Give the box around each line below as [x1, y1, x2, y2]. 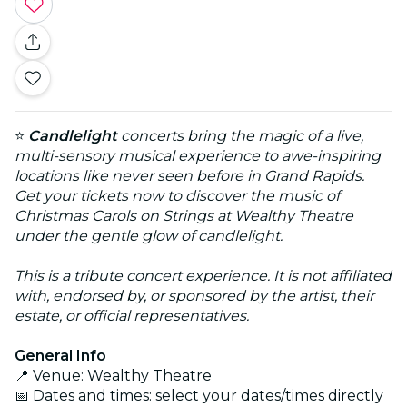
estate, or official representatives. [15, 306, 249, 324]
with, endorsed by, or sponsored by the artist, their [15, 286, 374, 304]
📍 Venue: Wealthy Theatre [15, 366, 212, 384]
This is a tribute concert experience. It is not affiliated [15, 266, 392, 284]
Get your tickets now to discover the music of [15, 186, 340, 204]
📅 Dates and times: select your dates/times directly [15, 386, 383, 404]
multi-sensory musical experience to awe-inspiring [15, 146, 381, 164]
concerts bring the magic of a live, [117, 126, 363, 144]
